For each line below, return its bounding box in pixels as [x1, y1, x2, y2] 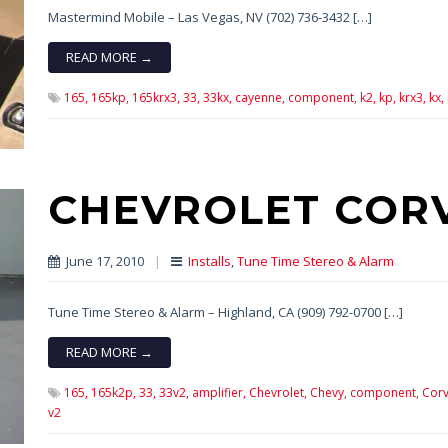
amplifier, [191, 384, 246, 402]
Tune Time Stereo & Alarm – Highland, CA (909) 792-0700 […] [47, 303, 403, 322]
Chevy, [309, 384, 347, 402]
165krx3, [131, 89, 180, 107]
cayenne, [234, 89, 285, 107]
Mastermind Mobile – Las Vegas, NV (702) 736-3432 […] [47, 8, 372, 27]
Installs [187, 252, 231, 271]
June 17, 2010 [62, 252, 144, 271]
